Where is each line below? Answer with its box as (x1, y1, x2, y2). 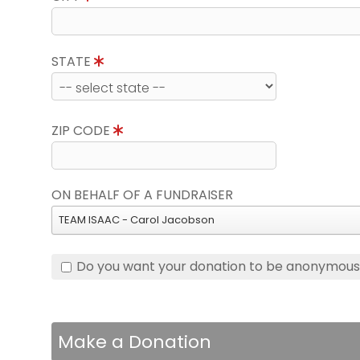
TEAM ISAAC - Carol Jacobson (59, 212, 215, 227)
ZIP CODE (51, 121, 113, 140)
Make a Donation (58, 329, 211, 354)
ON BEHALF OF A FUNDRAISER (51, 186, 233, 204)
